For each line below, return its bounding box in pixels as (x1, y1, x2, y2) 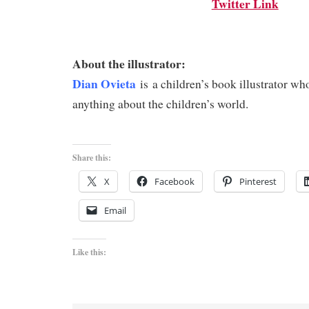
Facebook (154, 175, 195, 188)
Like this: (72, 246, 106, 258)
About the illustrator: (72, 54, 186, 72)
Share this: (72, 152, 111, 163)
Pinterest (239, 175, 277, 188)
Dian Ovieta (72, 74, 136, 92)
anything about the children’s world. (72, 96, 248, 112)
